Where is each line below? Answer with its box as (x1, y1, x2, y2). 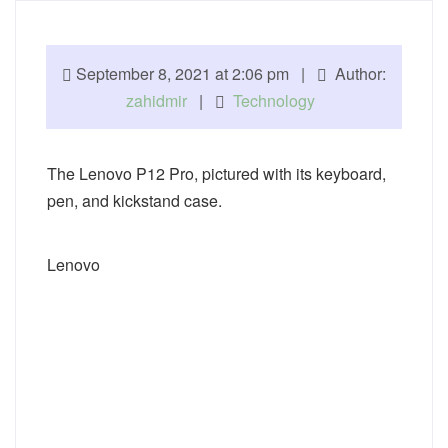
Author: (327, 62, 386, 85)
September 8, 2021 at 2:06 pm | (72, 62, 317, 85)
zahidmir (125, 89, 187, 112)
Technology (232, 89, 315, 112)
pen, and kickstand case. (47, 189, 222, 212)
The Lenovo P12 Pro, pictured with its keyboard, (47, 162, 386, 185)
